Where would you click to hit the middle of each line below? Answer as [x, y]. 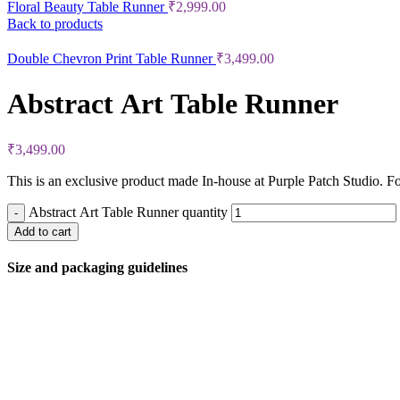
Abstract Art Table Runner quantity [128, 212]
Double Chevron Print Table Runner [112, 59]
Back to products [55, 24]
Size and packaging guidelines [97, 268]
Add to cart [43, 232]
